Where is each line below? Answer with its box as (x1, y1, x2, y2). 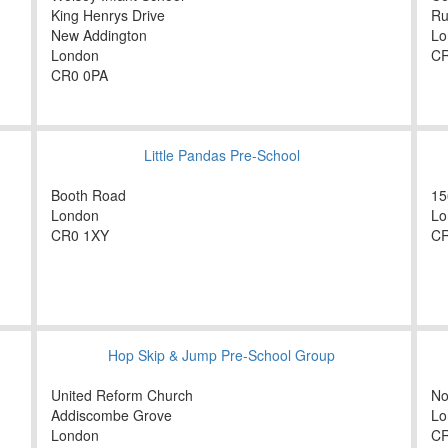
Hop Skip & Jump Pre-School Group (108, 345, 335, 366)
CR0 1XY (51, 225, 109, 246)
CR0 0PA (51, 65, 108, 86)
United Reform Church (51, 385, 193, 406)
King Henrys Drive (51, 5, 165, 26)
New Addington (51, 25, 147, 46)
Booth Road (51, 185, 126, 206)
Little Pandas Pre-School (143, 145, 300, 166)
